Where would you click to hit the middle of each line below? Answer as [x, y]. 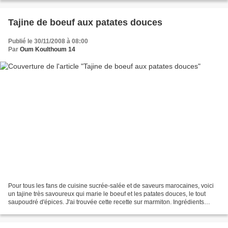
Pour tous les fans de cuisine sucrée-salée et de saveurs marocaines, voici [111, 186]
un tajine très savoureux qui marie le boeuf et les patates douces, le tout [107, 194]
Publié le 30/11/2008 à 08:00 [48, 41]
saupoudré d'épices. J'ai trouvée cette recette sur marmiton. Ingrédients [106, 202]
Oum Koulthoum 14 [48, 50]
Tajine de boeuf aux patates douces [85, 23]
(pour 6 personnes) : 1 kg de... [49, 210]
